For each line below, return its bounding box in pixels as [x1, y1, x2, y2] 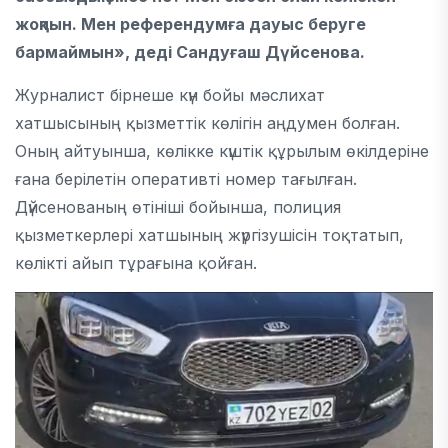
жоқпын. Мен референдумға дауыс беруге [15, 14, 366, 34]
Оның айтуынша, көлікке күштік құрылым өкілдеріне [15, 141, 429, 161]
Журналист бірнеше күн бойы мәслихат [15, 85, 325, 105]
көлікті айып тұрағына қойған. [15, 253, 257, 273]
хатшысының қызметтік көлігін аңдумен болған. [15, 113, 400, 133]
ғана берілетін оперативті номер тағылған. [15, 169, 357, 189]
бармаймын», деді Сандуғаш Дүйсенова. [15, 42, 365, 62]
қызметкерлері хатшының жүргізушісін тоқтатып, [15, 225, 404, 245]
